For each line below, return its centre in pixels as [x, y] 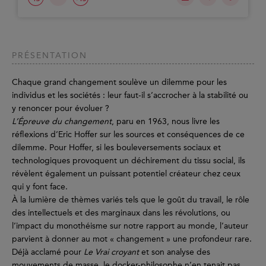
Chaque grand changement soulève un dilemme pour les [119, 83]
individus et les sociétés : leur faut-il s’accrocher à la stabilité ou [130, 96]
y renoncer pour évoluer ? [61, 109]
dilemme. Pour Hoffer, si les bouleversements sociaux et [116, 148]
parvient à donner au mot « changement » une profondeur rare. [132, 239]
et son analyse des [176, 252]
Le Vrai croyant [113, 252]
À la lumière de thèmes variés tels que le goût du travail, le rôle [131, 200]
